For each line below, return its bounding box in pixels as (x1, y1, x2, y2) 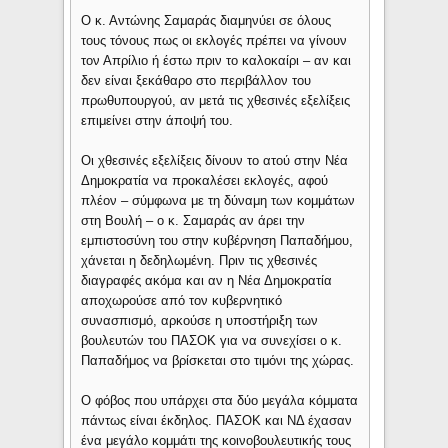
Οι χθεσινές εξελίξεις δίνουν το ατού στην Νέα (81, 153, 349, 169)
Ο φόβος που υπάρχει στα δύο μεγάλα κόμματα (81, 393, 359, 409)
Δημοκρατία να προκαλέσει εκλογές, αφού (81, 173, 329, 189)
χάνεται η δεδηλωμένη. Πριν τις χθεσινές (81, 253, 318, 269)
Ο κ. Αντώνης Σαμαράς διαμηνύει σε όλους (81, 13, 332, 29)
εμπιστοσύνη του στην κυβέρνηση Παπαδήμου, (81, 233, 354, 249)
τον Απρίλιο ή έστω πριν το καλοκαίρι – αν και (81, 53, 352, 69)
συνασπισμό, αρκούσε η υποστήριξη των (81, 313, 319, 329)
